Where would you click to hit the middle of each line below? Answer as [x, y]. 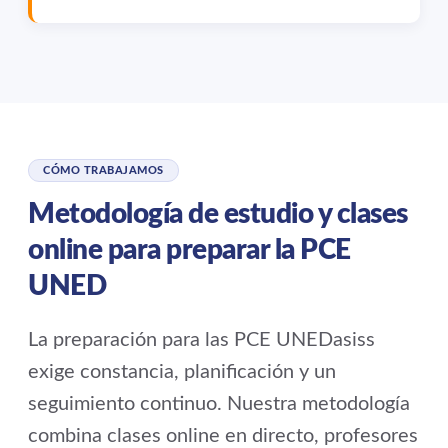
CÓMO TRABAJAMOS [103, 171]
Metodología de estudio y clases [218, 214]
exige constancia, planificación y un [182, 372]
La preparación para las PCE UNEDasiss [201, 340]
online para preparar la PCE [189, 250]
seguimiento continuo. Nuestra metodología [219, 404]
